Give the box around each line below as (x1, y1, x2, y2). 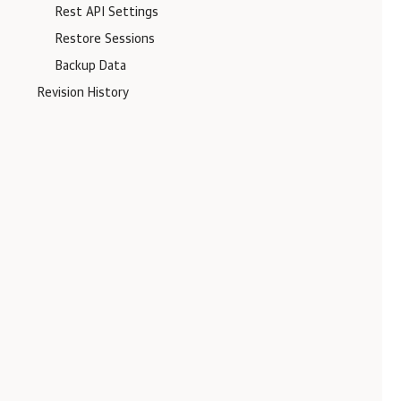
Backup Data (55, 60, 126, 73)
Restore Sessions (55, 33, 155, 46)
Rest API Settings (55, 6, 158, 19)
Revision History (38, 87, 129, 99)
